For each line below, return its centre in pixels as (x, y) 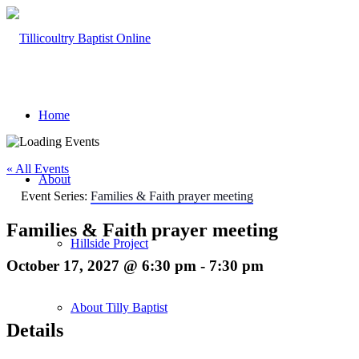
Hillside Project (109, 243)
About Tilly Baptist (119, 307)
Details (35, 331)
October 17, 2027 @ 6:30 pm (101, 265)
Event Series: (56, 196)
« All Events (38, 169)
